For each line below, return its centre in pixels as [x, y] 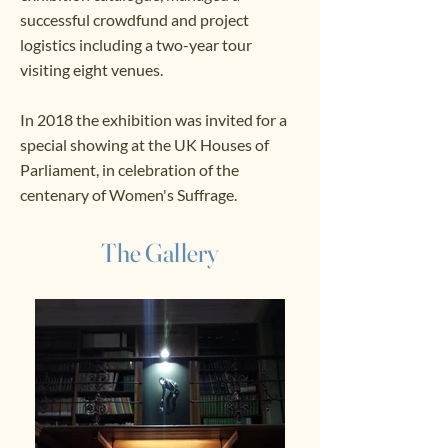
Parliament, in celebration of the [129, 169]
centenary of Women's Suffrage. [130, 194]
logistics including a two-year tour [136, 44]
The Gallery [160, 253]
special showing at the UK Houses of [144, 144]
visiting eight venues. [91, 69]
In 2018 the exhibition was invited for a [153, 119]
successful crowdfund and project [134, 19]
